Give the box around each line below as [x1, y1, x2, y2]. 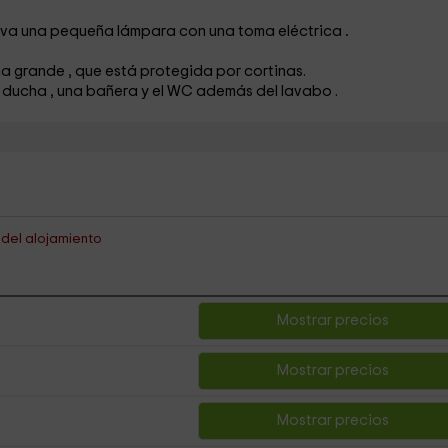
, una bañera [49, 84, 141, 99]
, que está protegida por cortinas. [67, 64, 306, 79]
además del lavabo [195, 84, 335, 99]
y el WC [140, 84, 196, 99]
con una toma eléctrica [178, 24, 345, 39]
